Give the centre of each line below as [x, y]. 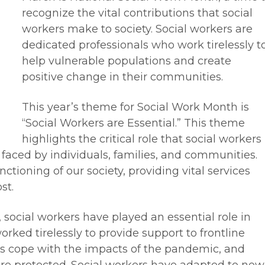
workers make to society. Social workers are [137, 29]
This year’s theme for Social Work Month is [135, 107]
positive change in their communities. [122, 77]
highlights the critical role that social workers [142, 139]
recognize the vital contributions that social [137, 13]
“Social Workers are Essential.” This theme [133, 123]
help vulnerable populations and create [127, 61]
